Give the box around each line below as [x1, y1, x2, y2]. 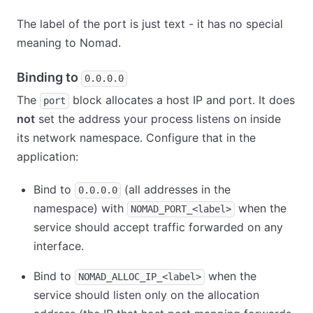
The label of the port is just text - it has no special [17, 17, 283, 31]
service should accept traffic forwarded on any [34, 220, 283, 234]
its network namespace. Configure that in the [17, 131, 256, 145]
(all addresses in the [121, 182, 231, 196]
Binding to [17, 70, 81, 85]
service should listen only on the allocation [34, 288, 259, 302]
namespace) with [34, 201, 127, 215]
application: [17, 150, 78, 163]
